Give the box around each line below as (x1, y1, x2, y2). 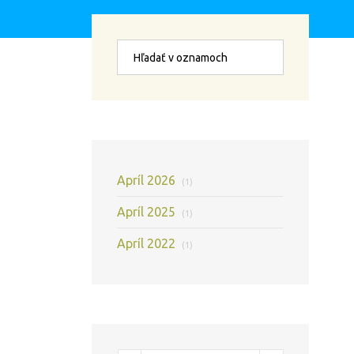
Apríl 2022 (117, 236, 179, 250)
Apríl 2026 (117, 173, 179, 187)
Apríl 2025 (117, 205, 179, 219)
